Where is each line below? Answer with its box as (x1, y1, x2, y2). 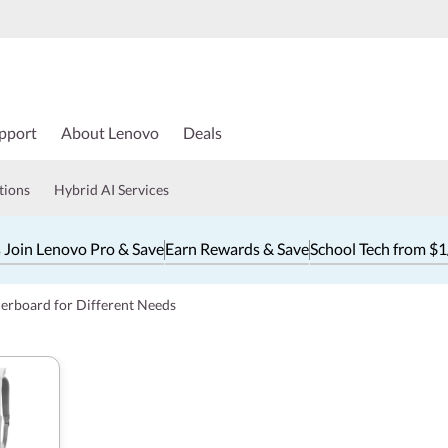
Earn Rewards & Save (165, 238, 309, 258)
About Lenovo (61, 123, 159, 142)
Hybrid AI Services (54, 181, 169, 198)
